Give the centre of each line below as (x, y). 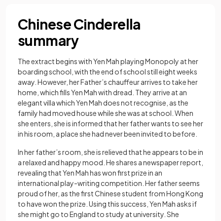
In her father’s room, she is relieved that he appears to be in (110, 152)
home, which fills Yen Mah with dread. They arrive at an (102, 92)
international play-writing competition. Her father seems (109, 183)
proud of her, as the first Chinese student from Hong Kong (110, 193)
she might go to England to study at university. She (98, 214)
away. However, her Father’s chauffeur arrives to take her (108, 82)
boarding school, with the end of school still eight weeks (108, 72)
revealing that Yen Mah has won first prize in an (90, 173)
